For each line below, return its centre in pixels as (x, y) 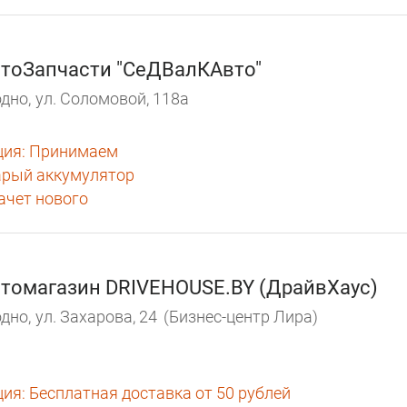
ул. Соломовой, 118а (112, 99)
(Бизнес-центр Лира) (241, 317)
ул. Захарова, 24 (96, 317)
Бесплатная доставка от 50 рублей (158, 392)
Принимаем (72, 151)
